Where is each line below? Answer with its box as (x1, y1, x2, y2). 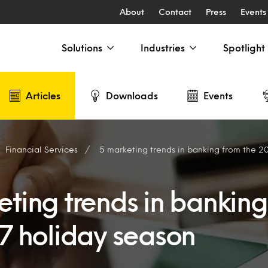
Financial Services (5, 146, 78, 153)
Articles (26, 91, 60, 99)
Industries (141, 44, 185, 51)
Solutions (62, 44, 102, 51)
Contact (158, 8, 191, 15)
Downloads (106, 91, 158, 99)
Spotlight (223, 44, 265, 51)
